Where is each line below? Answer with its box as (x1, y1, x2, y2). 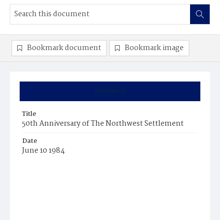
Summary (94, 86, 126, 96)
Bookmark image (125, 42, 184, 54)
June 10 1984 (22, 145, 65, 157)
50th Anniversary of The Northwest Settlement (22, 118, 184, 130)
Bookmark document (27, 42, 101, 54)
